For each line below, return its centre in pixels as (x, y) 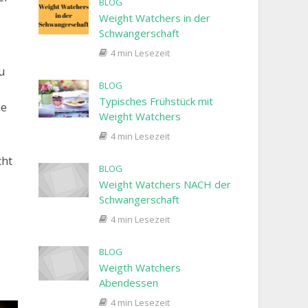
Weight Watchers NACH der (165, 185)
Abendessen (129, 283)
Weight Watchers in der (155, 18)
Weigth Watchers (140, 268)
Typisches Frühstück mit (156, 101)
